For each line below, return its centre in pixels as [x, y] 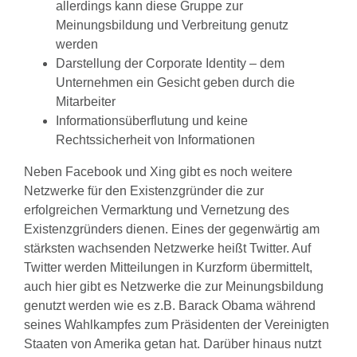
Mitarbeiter [86, 102]
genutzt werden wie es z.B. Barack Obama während [170, 306]
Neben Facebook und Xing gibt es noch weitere [158, 172]
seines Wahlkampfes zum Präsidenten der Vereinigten [177, 325]
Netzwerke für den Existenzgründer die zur [144, 191]
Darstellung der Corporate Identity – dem [170, 64]
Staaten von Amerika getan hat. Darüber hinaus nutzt [173, 344]
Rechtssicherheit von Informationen [155, 140]
